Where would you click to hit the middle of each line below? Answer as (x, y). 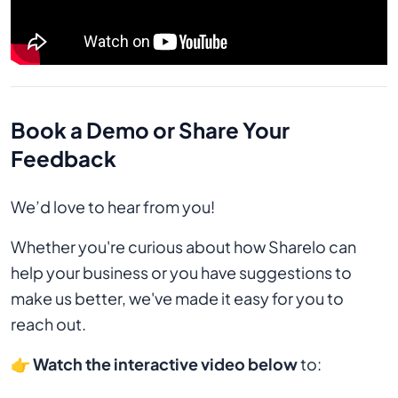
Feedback (64, 159)
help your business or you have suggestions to (181, 273)
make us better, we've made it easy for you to (177, 298)
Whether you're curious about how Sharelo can (183, 247)
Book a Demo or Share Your (150, 130)
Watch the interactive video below (165, 364)
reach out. (48, 324)
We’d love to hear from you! (113, 207)
